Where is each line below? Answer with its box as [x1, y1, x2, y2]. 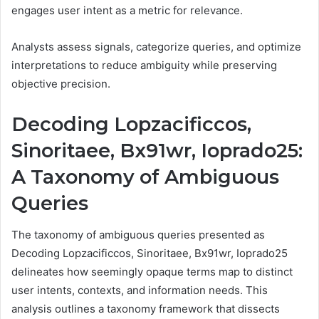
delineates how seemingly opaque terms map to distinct [11, 265, 293, 279]
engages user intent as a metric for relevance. [11, 3, 243, 17]
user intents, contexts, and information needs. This [11, 283, 268, 298]
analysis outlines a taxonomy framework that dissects [11, 302, 280, 316]
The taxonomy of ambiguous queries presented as [11, 228, 265, 242]
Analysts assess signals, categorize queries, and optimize [11, 39, 301, 53]
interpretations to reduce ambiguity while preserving [11, 58, 277, 72]
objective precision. [11, 76, 110, 90]
